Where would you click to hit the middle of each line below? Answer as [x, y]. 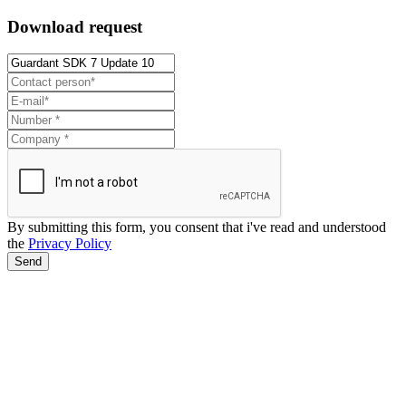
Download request [75, 26]
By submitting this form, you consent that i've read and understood [197, 227]
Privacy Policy [70, 244]
